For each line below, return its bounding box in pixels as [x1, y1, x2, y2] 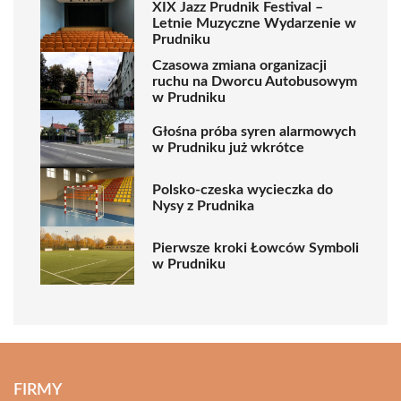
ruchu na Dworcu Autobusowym [152, 73, 357, 89]
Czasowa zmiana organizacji [152, 57, 327, 73]
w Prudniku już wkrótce [152, 140, 304, 155]
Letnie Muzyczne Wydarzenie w [152, 15, 356, 30]
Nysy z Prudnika [152, 198, 254, 213]
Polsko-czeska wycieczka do [152, 182, 333, 197]
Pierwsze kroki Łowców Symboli [152, 240, 359, 255]
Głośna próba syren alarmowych [152, 124, 356, 139]
